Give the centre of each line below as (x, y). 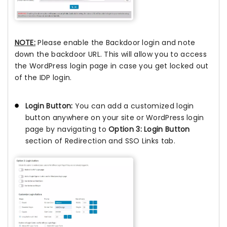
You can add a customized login (133, 106)
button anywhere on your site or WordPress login (115, 118)
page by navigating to (67, 129)
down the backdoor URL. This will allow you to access (111, 54)
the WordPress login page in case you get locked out (111, 66)
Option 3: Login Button (149, 129)
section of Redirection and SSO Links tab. (100, 141)
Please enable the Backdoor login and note (116, 43)
